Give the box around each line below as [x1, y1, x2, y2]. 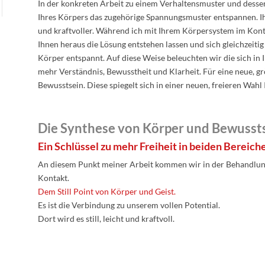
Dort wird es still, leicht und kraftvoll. [38, 214, 174, 224]
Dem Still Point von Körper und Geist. [38, 186, 176, 196]
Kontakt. [38, 173, 69, 183]
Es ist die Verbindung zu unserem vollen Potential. [38, 200, 220, 210]
